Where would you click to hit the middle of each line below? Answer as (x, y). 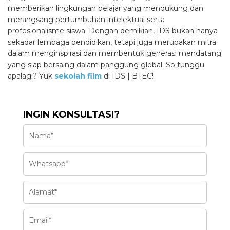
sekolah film (78, 76)
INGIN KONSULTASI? (71, 114)
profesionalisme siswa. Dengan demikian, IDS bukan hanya (113, 31)
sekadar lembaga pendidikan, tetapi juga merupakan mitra (112, 42)
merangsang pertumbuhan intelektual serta (86, 19)
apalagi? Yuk (31, 76)
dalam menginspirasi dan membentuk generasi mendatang (114, 53)
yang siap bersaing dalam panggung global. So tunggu (106, 64)
